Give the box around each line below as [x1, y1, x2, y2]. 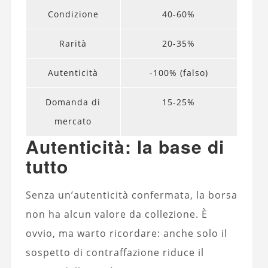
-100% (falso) [149, 66, 208, 78]
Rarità [59, 37, 87, 49]
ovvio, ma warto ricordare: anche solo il [25, 226, 227, 240]
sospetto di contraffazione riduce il [25, 245, 204, 259]
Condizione [47, 8, 99, 20]
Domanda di [45, 96, 101, 108]
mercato [54, 115, 92, 127]
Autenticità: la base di [25, 133, 224, 159]
